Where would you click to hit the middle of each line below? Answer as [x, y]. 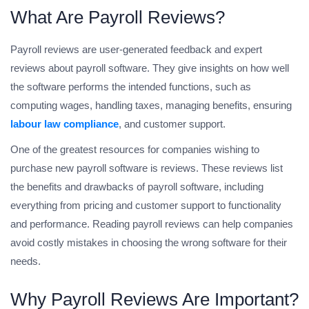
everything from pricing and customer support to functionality [146, 206]
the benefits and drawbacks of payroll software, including [137, 187]
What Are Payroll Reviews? [118, 18]
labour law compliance [64, 124]
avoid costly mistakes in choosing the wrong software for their [149, 243]
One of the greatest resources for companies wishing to [135, 150]
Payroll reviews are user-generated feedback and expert [136, 50]
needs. [26, 261]
